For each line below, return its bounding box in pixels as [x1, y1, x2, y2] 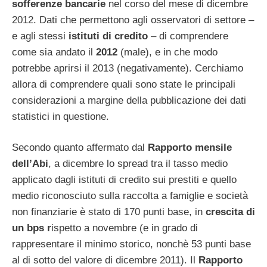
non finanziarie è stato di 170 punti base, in [12, 206, 206, 218]
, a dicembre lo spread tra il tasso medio [48, 158, 228, 170]
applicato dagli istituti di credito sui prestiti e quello [12, 174, 237, 186]
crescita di [206, 206, 255, 218]
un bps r [12, 222, 51, 234]
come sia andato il [12, 46, 96, 58]
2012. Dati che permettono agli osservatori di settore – [12, 14, 254, 26]
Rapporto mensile [148, 142, 232, 154]
